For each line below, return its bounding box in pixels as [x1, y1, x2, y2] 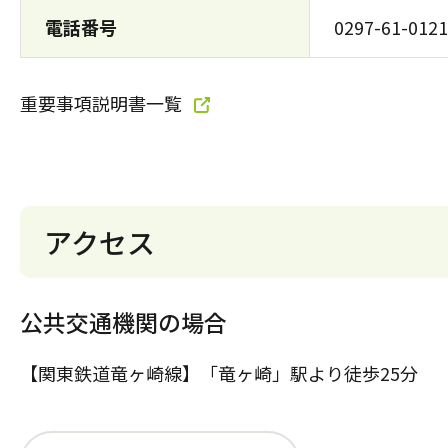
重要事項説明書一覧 [20, 89, 182, 116]
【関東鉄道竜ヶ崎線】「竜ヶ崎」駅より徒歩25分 [20, 359, 418, 386]
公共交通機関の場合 [20, 304, 227, 339]
